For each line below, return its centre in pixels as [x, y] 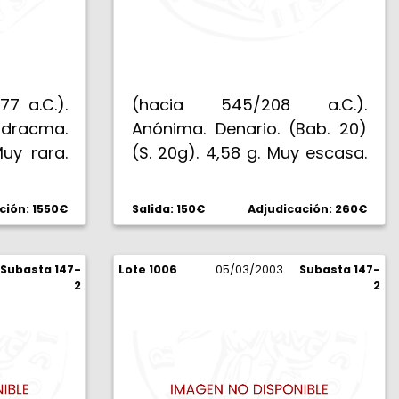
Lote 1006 [148, 269]
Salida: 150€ [168, 209]
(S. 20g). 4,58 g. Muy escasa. [249, 153]
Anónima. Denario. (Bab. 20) [249, 129]
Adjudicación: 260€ [307, 209]
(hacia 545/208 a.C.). [249, 105]
